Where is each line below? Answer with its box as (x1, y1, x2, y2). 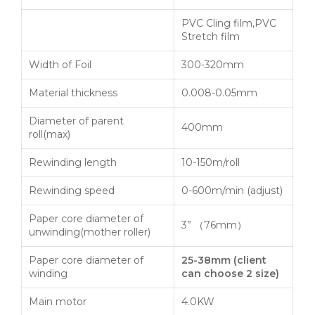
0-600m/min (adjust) (181, 184, 283, 198)
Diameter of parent (29, 115, 124, 128)
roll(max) (29, 128, 70, 141)
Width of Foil (29, 58, 91, 72)
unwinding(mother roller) (29, 226, 150, 239)
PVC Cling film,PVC (181, 17, 276, 30)
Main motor (29, 295, 86, 309)
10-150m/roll (181, 156, 240, 169)
